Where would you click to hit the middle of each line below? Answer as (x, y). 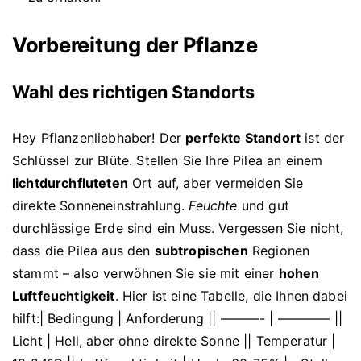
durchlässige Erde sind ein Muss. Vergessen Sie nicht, (178, 228)
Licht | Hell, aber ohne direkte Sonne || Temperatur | (174, 341)
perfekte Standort (243, 138)
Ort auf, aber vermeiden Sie (216, 183)
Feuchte (213, 206)
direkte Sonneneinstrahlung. (101, 206)
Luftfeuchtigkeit (64, 296)
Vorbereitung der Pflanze (135, 45)
